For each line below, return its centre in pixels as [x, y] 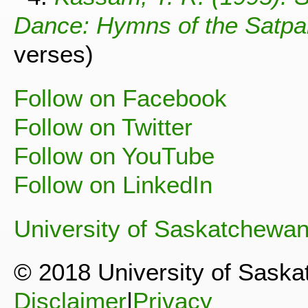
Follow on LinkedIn [113, 184]
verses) [54, 54]
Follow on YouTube [114, 155]
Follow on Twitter [103, 126]
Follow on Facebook [120, 98]
